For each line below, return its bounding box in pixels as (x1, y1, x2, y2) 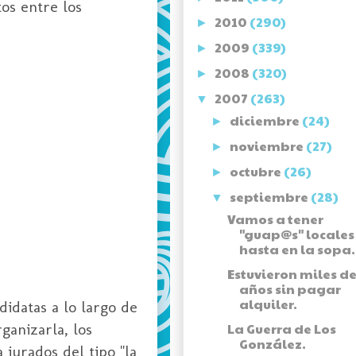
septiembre (230, 188, 311, 207)
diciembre (230, 111, 303, 130)
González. (238, 335, 306, 354)
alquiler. (238, 295, 297, 314)
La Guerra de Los (226, 319, 336, 339)
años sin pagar (238, 280, 341, 299)
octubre (230, 162, 284, 181)
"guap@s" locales (238, 225, 354, 244)
